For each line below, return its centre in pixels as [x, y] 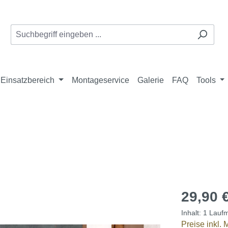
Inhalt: [192, 213]
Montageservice [100, 80]
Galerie [150, 80]
